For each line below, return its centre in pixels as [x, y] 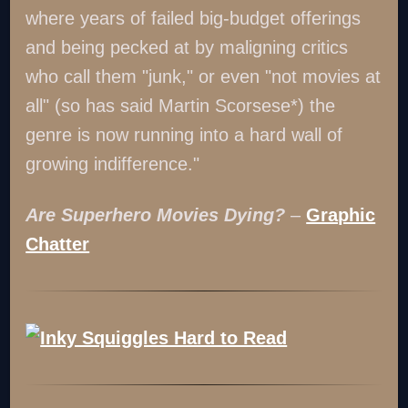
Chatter [58, 244]
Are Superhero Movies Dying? [156, 214]
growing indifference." [113, 163]
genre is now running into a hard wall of [184, 134]
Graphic [341, 214]
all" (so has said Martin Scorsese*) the [181, 105]
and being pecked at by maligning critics [187, 47]
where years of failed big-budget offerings [194, 18]
